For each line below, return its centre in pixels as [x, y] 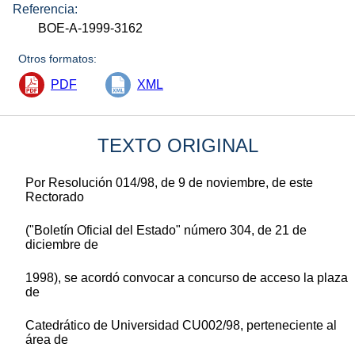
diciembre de [62, 244]
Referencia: [45, 9]
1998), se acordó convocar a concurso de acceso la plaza [187, 277]
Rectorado [55, 197]
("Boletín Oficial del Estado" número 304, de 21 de [166, 230]
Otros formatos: [58, 58]
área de [47, 339]
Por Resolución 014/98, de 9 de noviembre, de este [169, 182]
